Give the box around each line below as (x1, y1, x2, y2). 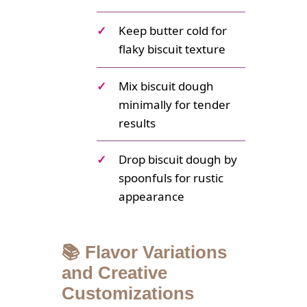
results (119, 114, 156, 131)
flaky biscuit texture (119, 40, 225, 57)
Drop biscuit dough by (119, 151, 237, 168)
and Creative (62, 262, 167, 282)
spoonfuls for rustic (119, 170, 223, 186)
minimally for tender (119, 96, 230, 112)
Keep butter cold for (119, 22, 227, 38)
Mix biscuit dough (119, 77, 214, 94)
